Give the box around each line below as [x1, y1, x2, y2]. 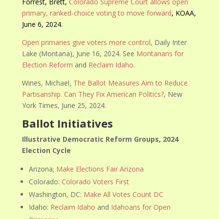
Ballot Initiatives [22, 116, 113, 131]
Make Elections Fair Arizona [56, 164, 144, 174]
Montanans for [136, 49, 184, 58]
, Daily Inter [151, 38, 187, 47]
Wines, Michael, [22, 78, 74, 88]
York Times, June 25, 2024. [22, 101, 107, 110]
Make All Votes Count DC [84, 190, 164, 199]
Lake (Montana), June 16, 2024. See [22, 49, 137, 58]
